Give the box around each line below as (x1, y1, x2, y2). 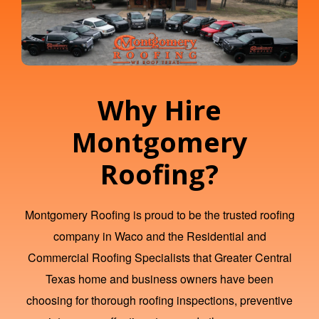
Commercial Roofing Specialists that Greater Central (27, 249, 292, 266)
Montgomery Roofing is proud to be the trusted (24, 206, 260, 224)
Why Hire (98, 91, 221, 129)
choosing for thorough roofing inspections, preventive (26, 292, 293, 309)
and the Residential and (142, 228, 266, 245)
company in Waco (53, 228, 143, 245)
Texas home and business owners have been (46, 271, 273, 288)
